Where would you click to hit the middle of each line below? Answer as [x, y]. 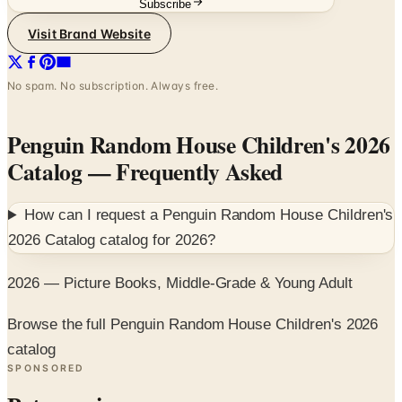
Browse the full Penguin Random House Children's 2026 [193, 325]
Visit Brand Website [89, 33]
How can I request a [93, 215]
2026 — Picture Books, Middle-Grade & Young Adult [180, 283]
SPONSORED [46, 369]
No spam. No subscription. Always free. [113, 86]
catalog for [135, 240]
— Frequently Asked [183, 172]
